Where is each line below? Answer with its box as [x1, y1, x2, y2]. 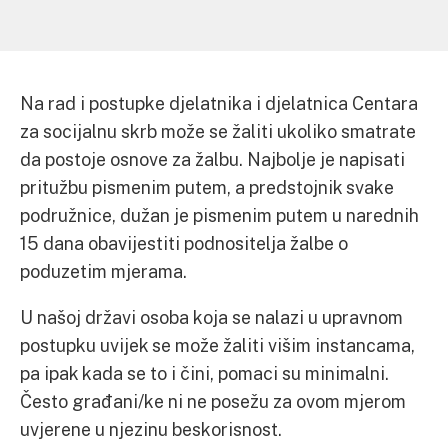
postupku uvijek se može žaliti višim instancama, [20, 334, 415, 356]
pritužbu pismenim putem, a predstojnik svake [20, 176, 394, 198]
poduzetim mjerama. [20, 260, 187, 282]
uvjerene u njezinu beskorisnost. [20, 418, 282, 440]
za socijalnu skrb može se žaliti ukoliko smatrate [20, 120, 416, 142]
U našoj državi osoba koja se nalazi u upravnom [20, 306, 403, 328]
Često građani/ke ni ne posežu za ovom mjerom [20, 390, 406, 412]
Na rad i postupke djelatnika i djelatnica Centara [20, 92, 418, 114]
